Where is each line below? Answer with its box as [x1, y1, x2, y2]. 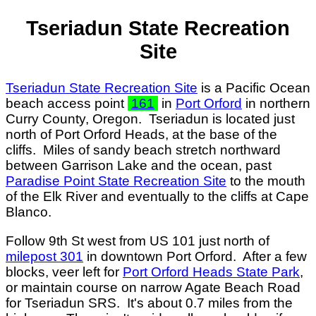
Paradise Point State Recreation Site [6, 173, 226, 188]
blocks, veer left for [6, 264, 123, 279]
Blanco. [6, 204, 51, 219]
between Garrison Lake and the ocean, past [6, 157, 272, 173]
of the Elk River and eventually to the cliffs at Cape [6, 188, 309, 204]
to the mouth [226, 173, 305, 188]
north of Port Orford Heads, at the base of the [6, 126, 277, 142]
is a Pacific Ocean [197, 80, 310, 95]
